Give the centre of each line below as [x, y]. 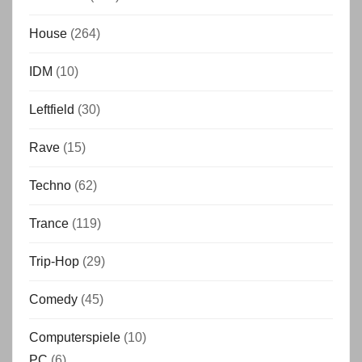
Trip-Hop [54, 261]
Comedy [53, 299]
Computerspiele [75, 337]
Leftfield [52, 109]
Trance [49, 223]
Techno [50, 185]
